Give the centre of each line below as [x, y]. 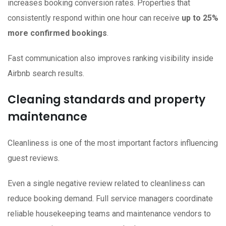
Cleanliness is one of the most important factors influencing [113, 143]
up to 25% [200, 18]
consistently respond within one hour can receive [95, 18]
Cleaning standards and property [106, 100]
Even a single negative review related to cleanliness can [106, 184]
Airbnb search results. [46, 74]
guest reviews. [34, 158]
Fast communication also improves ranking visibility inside [110, 59]
